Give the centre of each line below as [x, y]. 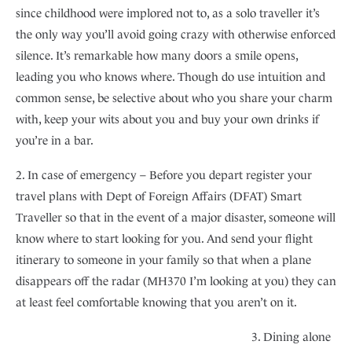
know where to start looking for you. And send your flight [164, 239]
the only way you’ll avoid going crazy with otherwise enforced [176, 35]
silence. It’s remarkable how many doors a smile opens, [157, 56]
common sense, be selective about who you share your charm [174, 98]
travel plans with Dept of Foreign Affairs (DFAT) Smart [159, 196]
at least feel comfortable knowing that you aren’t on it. [156, 302]
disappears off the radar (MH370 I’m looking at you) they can [176, 281]
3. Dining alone [291, 337]
